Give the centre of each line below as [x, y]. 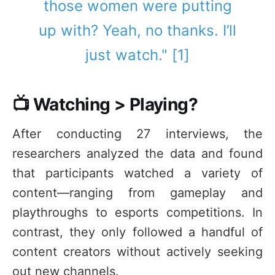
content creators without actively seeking [137, 252]
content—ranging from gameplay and [137, 193]
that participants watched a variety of [137, 173]
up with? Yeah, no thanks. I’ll [137, 30]
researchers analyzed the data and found [137, 154]
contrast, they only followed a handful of [137, 232]
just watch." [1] [137, 55]
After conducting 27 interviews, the [137, 134]
